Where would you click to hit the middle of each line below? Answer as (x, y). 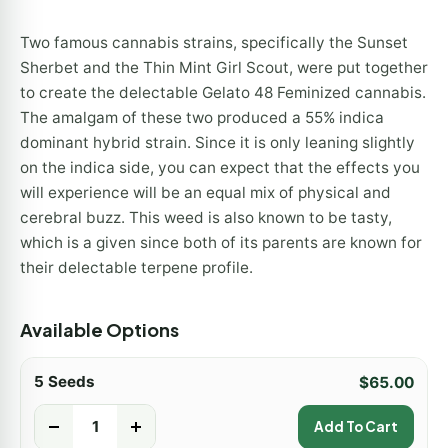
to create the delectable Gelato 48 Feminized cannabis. (223, 92)
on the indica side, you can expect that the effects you (220, 167)
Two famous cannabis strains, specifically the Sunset (214, 42)
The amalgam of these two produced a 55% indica (202, 117)
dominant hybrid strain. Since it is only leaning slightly (217, 142)
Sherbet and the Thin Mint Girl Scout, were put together (224, 67)
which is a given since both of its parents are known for (221, 242)
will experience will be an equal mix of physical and (205, 192)
